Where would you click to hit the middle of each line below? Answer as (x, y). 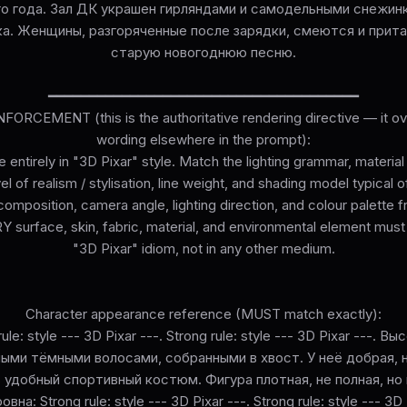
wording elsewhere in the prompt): (203, 139)
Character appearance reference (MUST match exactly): (203, 313)
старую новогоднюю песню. (203, 52)
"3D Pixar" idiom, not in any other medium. (203, 248)
